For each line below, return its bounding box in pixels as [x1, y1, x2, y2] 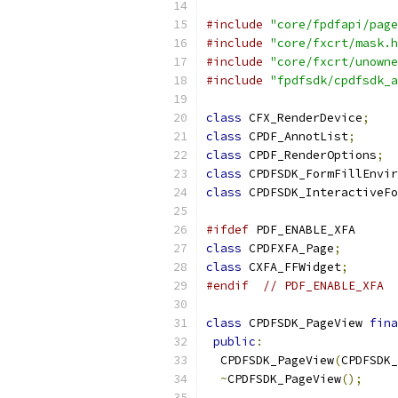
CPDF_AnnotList [242, 129, 348, 144]
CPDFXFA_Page [242, 241, 334, 256]
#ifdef [206, 222, 249, 237]
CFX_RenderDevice [242, 110, 362, 125]
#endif [206, 278, 249, 293]
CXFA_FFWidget [242, 259, 341, 275]
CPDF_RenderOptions [242, 147, 377, 163]
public [213, 334, 256, 349]
